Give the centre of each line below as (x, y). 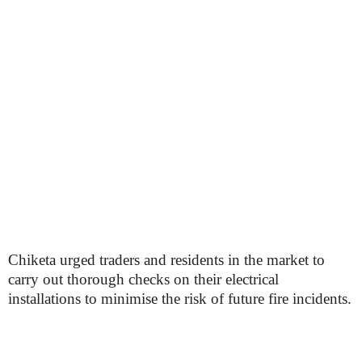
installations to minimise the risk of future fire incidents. (180, 299)
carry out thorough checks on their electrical (143, 279)
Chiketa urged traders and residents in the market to (166, 260)
